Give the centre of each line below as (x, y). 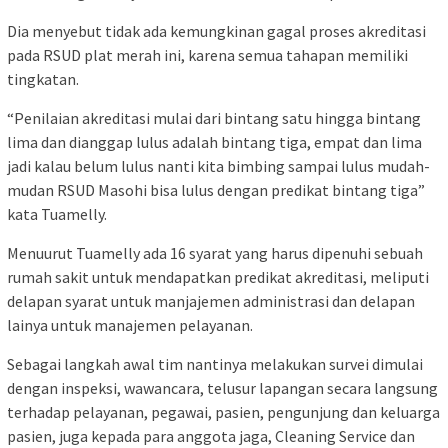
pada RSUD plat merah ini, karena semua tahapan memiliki (207, 55)
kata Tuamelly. (57, 214)
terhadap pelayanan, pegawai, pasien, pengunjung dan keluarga (223, 412)
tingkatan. (43, 79)
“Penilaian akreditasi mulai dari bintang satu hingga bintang (214, 118)
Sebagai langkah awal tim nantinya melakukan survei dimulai (215, 364)
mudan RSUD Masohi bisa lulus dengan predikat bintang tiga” (216, 190)
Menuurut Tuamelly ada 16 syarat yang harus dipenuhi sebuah (215, 253)
